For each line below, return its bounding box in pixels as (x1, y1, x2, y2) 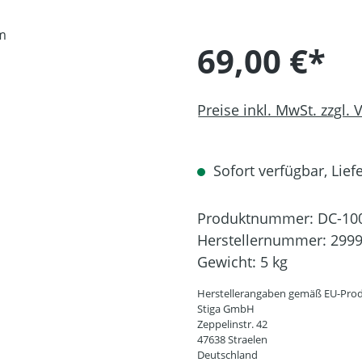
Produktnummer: (197, 208, 318, 228)
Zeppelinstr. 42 (197, 317, 267, 331)
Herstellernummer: (197, 230, 330, 250)
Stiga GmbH (197, 301, 255, 316)
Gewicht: (197, 252, 260, 271)
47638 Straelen (197, 332, 267, 347)
